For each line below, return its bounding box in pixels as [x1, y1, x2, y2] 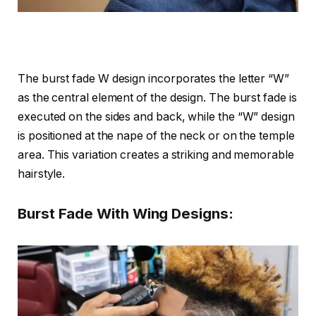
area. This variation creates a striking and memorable [18, 148, 294, 162]
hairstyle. [18, 167, 66, 181]
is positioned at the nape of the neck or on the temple [18, 129, 295, 143]
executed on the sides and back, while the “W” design [18, 110, 295, 124]
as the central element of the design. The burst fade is [18, 91, 297, 105]
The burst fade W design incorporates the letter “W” [18, 72, 289, 86]
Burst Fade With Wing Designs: [18, 204, 233, 222]
